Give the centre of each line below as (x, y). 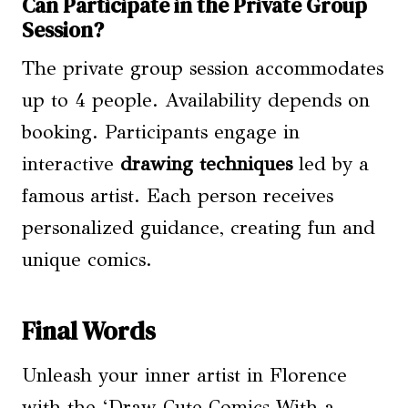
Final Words (89, 331)
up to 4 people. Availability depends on (196, 101)
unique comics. (87, 260)
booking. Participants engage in (161, 133)
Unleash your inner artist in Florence (184, 376)
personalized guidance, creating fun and (199, 228)
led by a (331, 164)
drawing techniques (206, 164)
